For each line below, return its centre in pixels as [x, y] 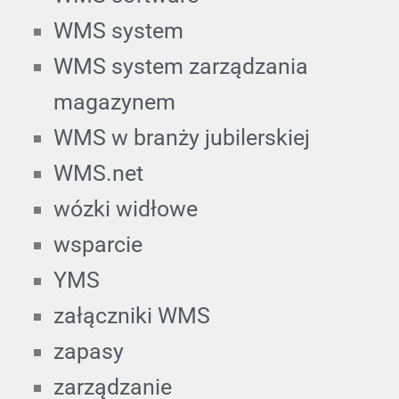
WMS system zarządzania [181, 66]
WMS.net [98, 173]
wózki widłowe [126, 208]
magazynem [114, 102]
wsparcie [98, 244]
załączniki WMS [132, 315]
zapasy [89, 351]
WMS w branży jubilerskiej [182, 137]
